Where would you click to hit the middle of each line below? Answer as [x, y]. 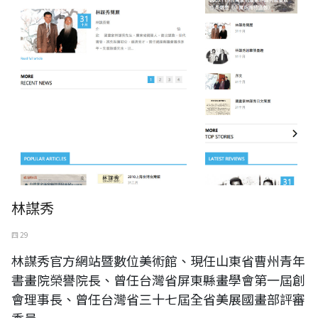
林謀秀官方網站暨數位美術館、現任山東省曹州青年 [158, 261]
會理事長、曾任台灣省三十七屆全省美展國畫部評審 [158, 299]
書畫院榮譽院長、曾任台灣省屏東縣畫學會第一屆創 [158, 280]
